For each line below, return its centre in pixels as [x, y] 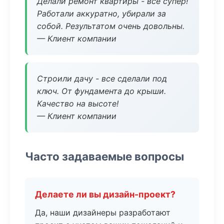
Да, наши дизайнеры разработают [103, 212]
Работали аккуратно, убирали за [101, 13]
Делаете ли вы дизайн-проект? [105, 194]
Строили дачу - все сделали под [102, 78]
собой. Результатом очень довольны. [111, 26]
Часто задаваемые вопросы [104, 156]
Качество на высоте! [78, 103]
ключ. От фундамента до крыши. [101, 91]
